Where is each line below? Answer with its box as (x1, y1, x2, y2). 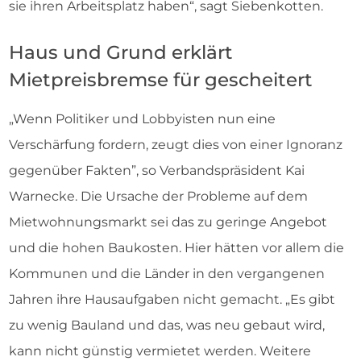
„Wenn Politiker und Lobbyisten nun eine (9, 111, 276, 127)
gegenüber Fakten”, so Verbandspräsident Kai (9, 163, 305, 178)
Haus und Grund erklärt (9, 41, 233, 64)
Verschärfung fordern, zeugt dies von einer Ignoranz (9, 137, 342, 152)
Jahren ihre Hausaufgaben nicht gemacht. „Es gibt (9, 292, 335, 307)
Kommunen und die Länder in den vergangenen (9, 266, 325, 281)
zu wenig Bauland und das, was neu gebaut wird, (9, 317, 325, 333)
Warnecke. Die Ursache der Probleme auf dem (9, 189, 308, 204)
